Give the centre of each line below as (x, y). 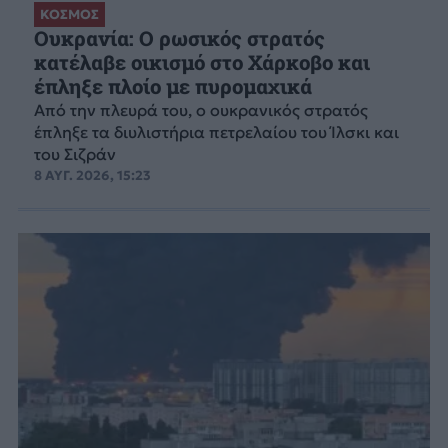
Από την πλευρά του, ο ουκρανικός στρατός (200, 109)
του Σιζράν (74, 153)
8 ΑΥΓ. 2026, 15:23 (92, 175)
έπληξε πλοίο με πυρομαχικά (172, 86)
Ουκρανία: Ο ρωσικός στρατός (179, 38)
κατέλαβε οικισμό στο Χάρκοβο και (201, 62)
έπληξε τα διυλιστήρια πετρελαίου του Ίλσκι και (216, 131)
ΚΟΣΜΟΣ (69, 14)
